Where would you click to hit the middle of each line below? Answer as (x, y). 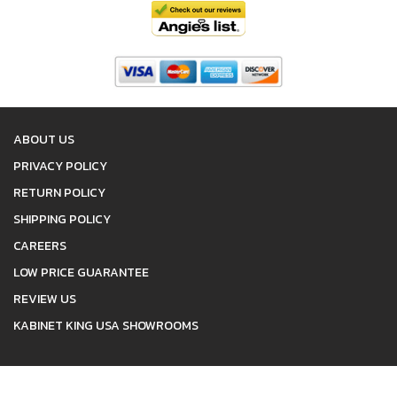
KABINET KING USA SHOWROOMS (106, 326)
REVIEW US (45, 300)
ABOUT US (44, 140)
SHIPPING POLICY (62, 220)
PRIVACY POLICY (60, 167)
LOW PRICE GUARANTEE (81, 273)
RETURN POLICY (59, 193)
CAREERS (40, 246)
